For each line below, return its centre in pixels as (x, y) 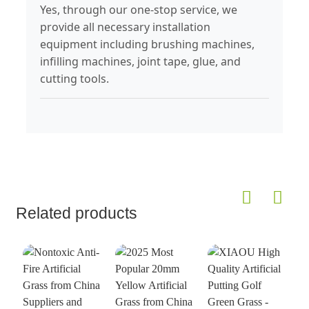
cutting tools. (74, 79)
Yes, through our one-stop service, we (138, 10)
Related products (76, 214)
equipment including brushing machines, (147, 44)
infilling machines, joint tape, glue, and (140, 62)
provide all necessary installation (125, 27)
